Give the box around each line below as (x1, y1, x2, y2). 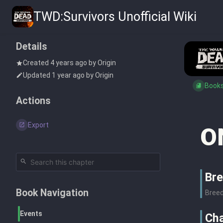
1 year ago (52, 71, 85, 79)
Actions (16, 95, 51, 107)
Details (16, 41, 47, 53)
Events (20, 209, 42, 218)
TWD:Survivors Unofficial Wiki (33, 9, 197, 24)
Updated (23, 71, 52, 79)
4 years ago (50, 59, 87, 67)
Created (23, 59, 50, 67)
